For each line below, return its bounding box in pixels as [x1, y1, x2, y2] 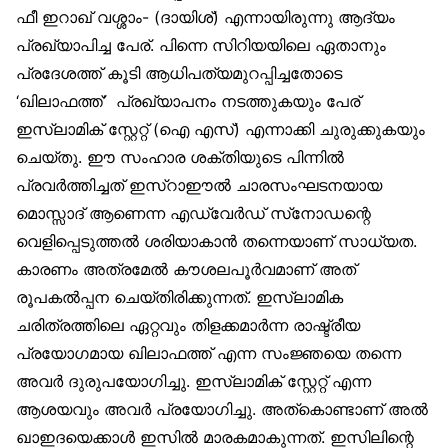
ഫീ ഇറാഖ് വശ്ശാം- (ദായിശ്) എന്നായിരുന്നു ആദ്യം [16, 7, 395, 28]
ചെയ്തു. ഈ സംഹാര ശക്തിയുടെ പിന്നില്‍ [16, 147, 344, 168]
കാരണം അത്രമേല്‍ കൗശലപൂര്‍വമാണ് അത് [16, 259, 356, 280]
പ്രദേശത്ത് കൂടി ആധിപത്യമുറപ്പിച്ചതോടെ [16, 63, 342, 84]
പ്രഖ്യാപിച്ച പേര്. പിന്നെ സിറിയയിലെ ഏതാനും [16, 35, 386, 56]
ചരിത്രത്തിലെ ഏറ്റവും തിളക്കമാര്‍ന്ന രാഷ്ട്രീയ [16, 315, 360, 336]
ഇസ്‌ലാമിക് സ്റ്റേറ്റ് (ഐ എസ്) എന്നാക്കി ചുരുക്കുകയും [16, 119, 425, 140]
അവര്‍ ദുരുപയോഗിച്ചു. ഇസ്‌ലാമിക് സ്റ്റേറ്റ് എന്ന [16, 371, 376, 392]
